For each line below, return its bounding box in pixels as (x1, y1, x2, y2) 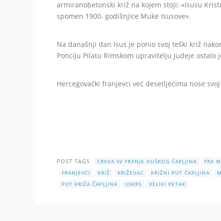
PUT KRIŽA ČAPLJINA (62, 181, 118, 188)
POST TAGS (57, 157, 90, 165)
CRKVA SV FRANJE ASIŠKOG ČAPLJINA (97, 158, 197, 165)
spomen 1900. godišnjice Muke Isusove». (57, 11, 191, 21)
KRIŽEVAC (117, 169, 144, 177)
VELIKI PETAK (149, 181, 186, 188)
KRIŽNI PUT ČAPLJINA (151, 169, 210, 177)
